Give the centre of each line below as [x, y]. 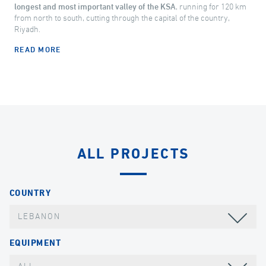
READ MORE [38, 50]
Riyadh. [27, 29]
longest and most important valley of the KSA [95, 7]
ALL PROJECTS [133, 154]
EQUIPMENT [35, 244]
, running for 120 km [211, 7]
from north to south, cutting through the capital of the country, [122, 18]
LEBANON [39, 216]
